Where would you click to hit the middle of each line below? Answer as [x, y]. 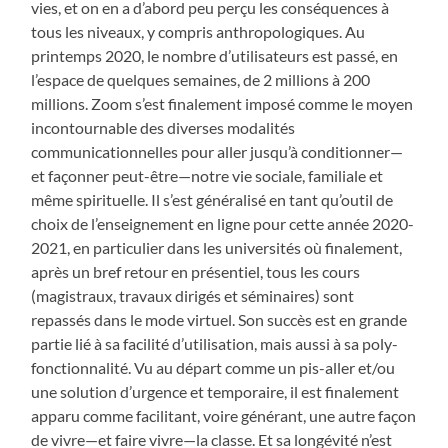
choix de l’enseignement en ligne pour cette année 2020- [223, 224]
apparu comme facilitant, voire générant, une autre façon [224, 416]
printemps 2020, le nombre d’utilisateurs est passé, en [215, 56]
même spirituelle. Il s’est [112, 200]
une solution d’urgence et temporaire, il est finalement [215, 392]
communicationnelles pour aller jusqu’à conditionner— [217, 152]
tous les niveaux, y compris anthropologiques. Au [198, 32]
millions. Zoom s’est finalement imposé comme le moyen [222, 104]
